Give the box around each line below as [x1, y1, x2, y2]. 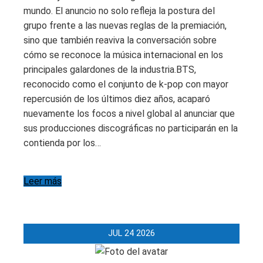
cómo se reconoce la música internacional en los [23, 49, 223, 60]
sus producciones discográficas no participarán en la [23, 122, 238, 134]
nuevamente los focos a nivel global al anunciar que [23, 107, 235, 119]
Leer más [23, 175, 62, 187]
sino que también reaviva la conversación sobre [23, 34, 217, 46]
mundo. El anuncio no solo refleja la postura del [23, 5, 215, 16]
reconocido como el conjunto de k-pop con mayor [23, 78, 228, 90]
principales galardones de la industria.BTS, [23, 63, 196, 75]
